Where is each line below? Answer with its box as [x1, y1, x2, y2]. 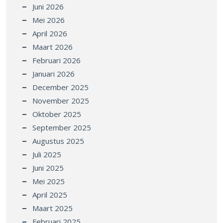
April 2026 [32, 28, 67, 38]
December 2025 [32, 82, 89, 92]
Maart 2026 [32, 41, 73, 52]
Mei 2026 [32, 14, 65, 25]
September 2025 [32, 122, 91, 132]
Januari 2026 [32, 68, 75, 79]
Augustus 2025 [32, 135, 84, 146]
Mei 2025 [32, 176, 65, 186]
